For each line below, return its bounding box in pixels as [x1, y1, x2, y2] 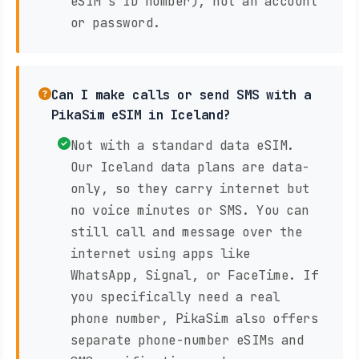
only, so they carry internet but [70, 180, 310, 198]
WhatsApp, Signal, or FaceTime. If [70, 267, 318, 284]
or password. [70, 14, 161, 32]
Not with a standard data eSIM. [70, 137, 295, 155]
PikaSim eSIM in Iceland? [50, 107, 232, 124]
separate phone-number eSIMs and [70, 332, 304, 349]
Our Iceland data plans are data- [70, 159, 310, 176]
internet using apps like [70, 245, 251, 263]
